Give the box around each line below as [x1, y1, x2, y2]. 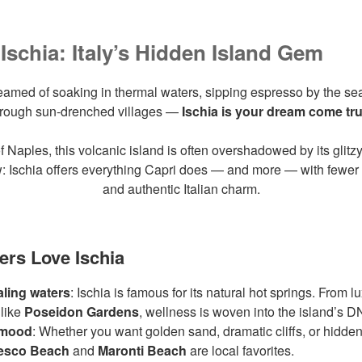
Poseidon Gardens [24, 301, 139, 321]
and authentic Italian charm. [102, 179, 260, 198]
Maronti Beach [98, 340, 187, 360]
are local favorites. [187, 340, 294, 360]
